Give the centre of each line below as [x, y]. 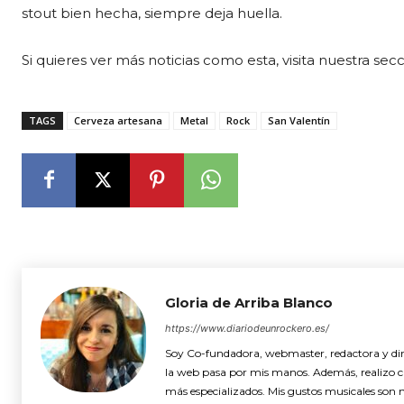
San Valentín [299, 120]
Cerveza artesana [118, 120]
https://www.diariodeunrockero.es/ [247, 328]
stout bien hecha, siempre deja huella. [152, 13]
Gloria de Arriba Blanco [249, 302]
